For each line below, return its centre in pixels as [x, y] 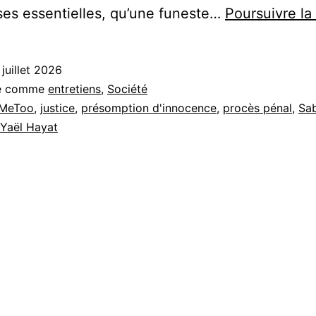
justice [57, 108]
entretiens [74, 89]
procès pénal [257, 108]
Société [127, 89]
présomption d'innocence [149, 108]
